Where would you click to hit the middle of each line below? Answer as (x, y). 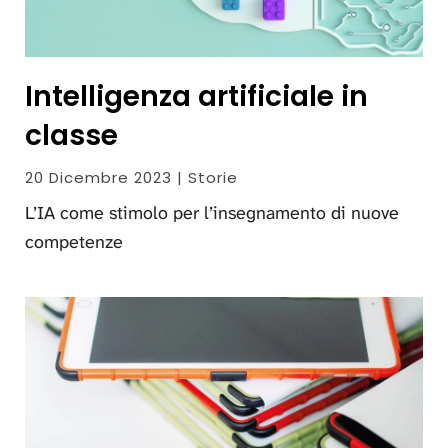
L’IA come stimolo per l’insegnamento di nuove (212, 212)
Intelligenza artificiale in (196, 96)
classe (71, 135)
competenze (74, 241)
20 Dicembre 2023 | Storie (131, 177)
